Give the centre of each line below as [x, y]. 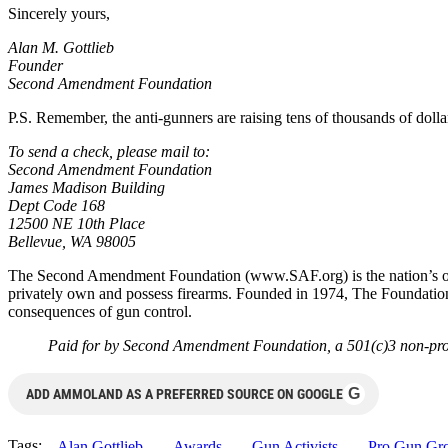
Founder [35, 65]
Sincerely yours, [59, 13]
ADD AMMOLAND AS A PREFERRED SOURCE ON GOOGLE [184, 393]
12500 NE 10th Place [76, 223]
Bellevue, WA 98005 [72, 241]
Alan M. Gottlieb [61, 47]
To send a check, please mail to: [109, 151]
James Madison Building [86, 187]
